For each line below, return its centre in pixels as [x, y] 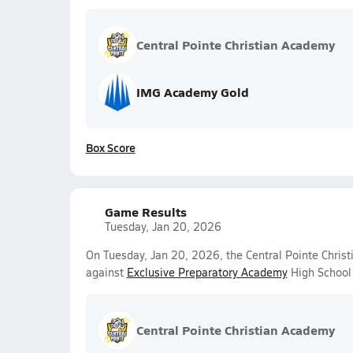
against [106, 272]
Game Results [145, 212]
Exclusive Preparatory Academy [207, 272]
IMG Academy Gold [192, 92]
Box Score [110, 147]
